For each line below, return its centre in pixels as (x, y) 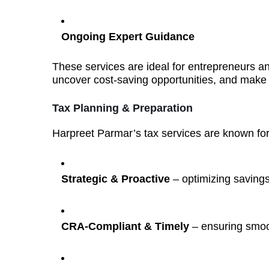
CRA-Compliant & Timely (125, 226)
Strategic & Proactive (116, 179)
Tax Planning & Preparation (122, 108)
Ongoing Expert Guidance (128, 37)
